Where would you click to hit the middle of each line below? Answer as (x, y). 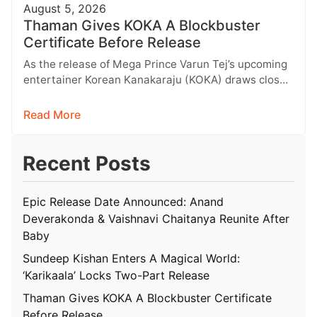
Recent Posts (87, 164)
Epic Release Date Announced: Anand (123, 202)
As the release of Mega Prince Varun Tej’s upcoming (155, 64)
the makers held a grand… (90, 95)
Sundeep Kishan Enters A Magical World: (131, 259)
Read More (52, 115)
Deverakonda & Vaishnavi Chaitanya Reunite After (156, 219)
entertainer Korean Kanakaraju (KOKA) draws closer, (158, 79)
